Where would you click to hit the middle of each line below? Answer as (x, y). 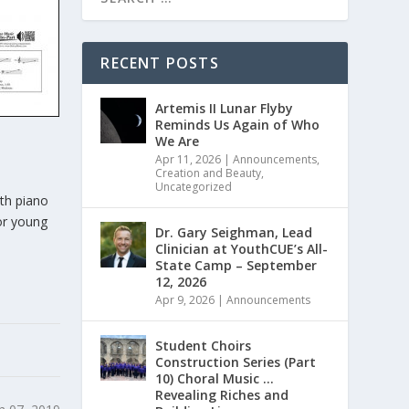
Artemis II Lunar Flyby (225, 108)
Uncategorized (194, 186)
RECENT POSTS (160, 63)
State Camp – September (236, 265)
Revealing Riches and (222, 394)
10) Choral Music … (215, 378)
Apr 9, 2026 (185, 299)
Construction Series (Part (236, 362)
